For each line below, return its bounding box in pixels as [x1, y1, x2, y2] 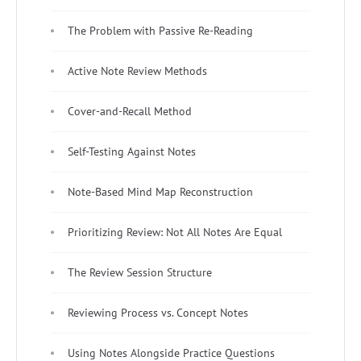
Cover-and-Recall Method [68, 103, 192, 118]
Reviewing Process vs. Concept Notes [68, 305, 248, 320]
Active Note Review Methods [68, 63, 207, 78]
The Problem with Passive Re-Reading [68, 23, 253, 38]
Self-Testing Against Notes [68, 143, 196, 159]
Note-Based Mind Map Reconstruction [68, 184, 253, 199]
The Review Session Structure [68, 264, 212, 280]
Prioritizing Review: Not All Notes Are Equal [68, 224, 282, 239]
